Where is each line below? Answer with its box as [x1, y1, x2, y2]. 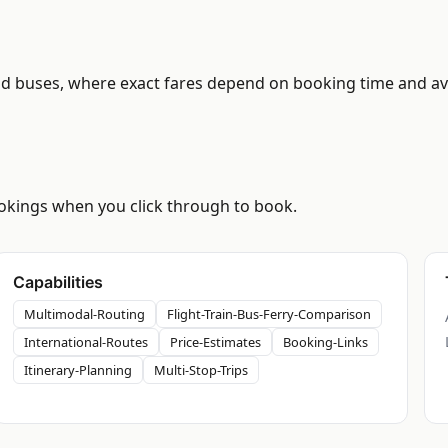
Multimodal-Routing [24, 305, 145, 324]
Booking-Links [283, 333, 368, 352]
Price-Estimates [170, 333, 261, 352]
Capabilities [13, 272, 103, 293]
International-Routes [24, 333, 148, 352]
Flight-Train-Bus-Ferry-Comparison [167, 305, 371, 324]
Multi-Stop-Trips [154, 361, 248, 380]
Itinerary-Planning [24, 361, 132, 380]
